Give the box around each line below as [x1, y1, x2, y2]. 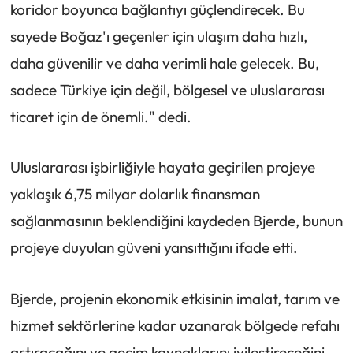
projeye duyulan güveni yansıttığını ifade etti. [9, 238, 298, 258]
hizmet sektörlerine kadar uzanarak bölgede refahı [9, 316, 340, 336]
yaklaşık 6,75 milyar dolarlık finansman [9, 184, 260, 204]
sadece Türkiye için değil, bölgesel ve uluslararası [9, 80, 325, 99]
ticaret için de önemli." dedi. [9, 106, 191, 126]
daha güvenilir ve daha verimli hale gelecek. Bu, [9, 53, 319, 72]
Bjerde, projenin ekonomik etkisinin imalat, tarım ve [9, 289, 340, 309]
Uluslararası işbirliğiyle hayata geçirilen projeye [9, 158, 315, 177]
